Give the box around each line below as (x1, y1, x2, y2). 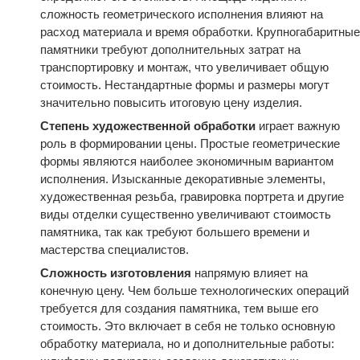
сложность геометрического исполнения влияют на (40, 7, 323, 21)
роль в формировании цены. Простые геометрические (40, 137, 340, 150)
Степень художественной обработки (40, 119, 256, 133)
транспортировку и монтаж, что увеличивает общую (40, 60, 329, 74)
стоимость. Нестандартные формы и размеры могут (40, 78, 329, 92)
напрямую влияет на (191, 266, 308, 280)
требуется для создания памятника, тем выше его (40, 301, 318, 315)
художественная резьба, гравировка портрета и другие (40, 190, 344, 203)
